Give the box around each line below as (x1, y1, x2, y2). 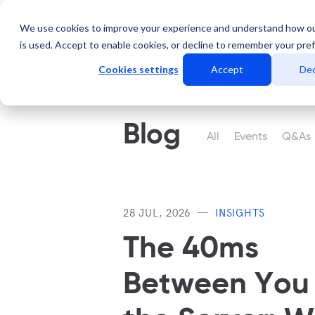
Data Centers (238, 27, 311, 39)
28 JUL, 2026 (123, 205, 191, 219)
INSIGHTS (215, 205, 265, 219)
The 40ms (123, 234, 259, 264)
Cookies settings (98, 63, 179, 76)
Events (234, 131, 268, 143)
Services (167, 27, 212, 39)
